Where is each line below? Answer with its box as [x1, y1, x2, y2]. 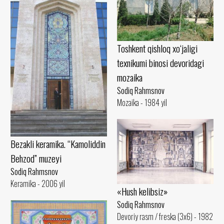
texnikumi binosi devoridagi [117, 55, 204, 70]
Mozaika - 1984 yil [117, 96, 167, 109]
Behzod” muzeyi [10, 151, 61, 166]
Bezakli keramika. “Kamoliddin [10, 136, 105, 151]
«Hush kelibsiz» [117, 183, 167, 198]
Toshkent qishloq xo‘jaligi [117, 41, 197, 56]
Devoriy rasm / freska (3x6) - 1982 [117, 210, 213, 222]
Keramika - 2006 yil [10, 177, 65, 190]
